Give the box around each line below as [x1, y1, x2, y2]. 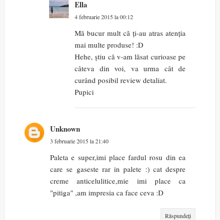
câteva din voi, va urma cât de [75, 63, 186, 74]
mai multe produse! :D [75, 40, 143, 50]
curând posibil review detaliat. [75, 75, 167, 85]
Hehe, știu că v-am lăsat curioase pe [75, 52, 186, 62]
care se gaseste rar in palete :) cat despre [50, 164, 186, 174]
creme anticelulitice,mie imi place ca [50, 176, 186, 186]
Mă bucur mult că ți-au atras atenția [75, 28, 186, 38]
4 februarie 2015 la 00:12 [75, 13, 133, 21]
